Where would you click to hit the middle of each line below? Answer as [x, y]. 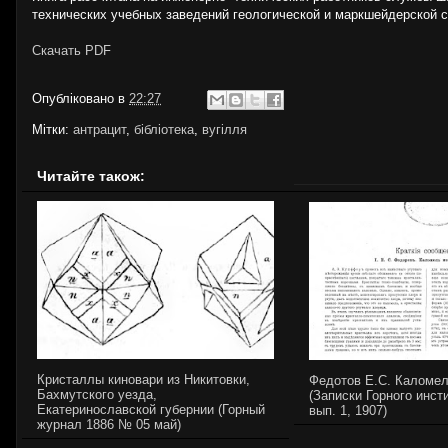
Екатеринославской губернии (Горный [151, 409]
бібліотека [164, 129]
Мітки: [52, 129]
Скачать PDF [71, 50]
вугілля [224, 129]
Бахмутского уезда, [97, 394]
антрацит [99, 129]
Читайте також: [91, 176]
